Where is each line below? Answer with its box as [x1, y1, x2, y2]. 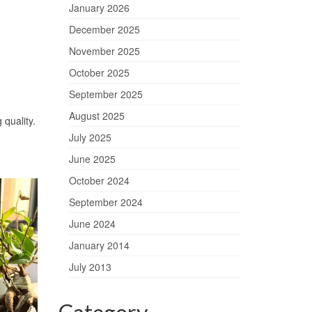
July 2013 [68, 260, 111, 274]
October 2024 [68, 173, 130, 188]
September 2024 [68, 195, 143, 210]
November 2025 [68, 44, 140, 58]
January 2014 [68, 238, 130, 253]
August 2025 [68, 109, 125, 123]
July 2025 [68, 130, 111, 145]
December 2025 [68, 22, 140, 37]
